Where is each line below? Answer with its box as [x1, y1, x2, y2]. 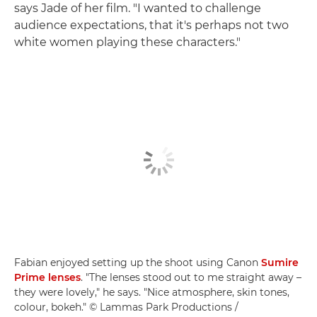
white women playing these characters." [14, 35, 241, 49]
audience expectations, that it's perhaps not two [14, 18, 289, 32]
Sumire [261, 256, 299, 270]
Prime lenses [14, 271, 81, 284]
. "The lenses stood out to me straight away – [81, 271, 301, 284]
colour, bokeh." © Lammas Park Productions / [14, 301, 238, 314]
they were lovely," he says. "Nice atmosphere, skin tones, [14, 286, 289, 299]
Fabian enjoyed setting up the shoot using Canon [14, 256, 261, 270]
